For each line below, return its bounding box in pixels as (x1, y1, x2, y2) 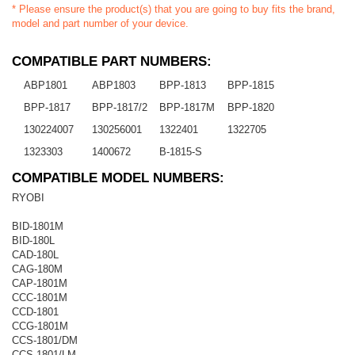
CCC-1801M (12, 291, 67, 303)
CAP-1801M (12, 277, 67, 289)
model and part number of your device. (12, 17, 189, 29)
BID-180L (12, 234, 55, 246)
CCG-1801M (12, 319, 68, 332)
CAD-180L (12, 248, 59, 261)
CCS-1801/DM (12, 334, 78, 346)
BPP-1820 (227, 101, 274, 113)
